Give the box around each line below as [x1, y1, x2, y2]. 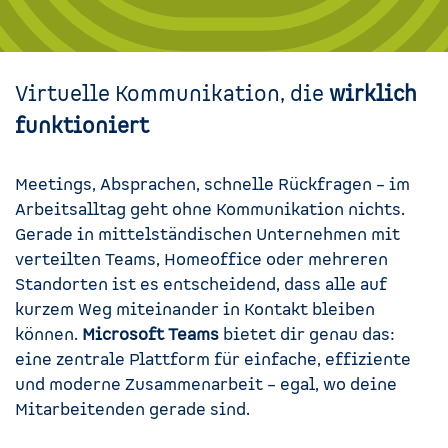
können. [15, 324, 82, 345]
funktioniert [15, 113, 149, 139]
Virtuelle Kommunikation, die [15, 81, 329, 107]
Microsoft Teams [82, 324, 219, 345]
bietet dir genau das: [219, 324, 395, 345]
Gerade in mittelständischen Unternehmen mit [15, 224, 400, 245]
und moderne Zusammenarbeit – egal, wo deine [15, 374, 397, 395]
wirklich [329, 81, 417, 107]
